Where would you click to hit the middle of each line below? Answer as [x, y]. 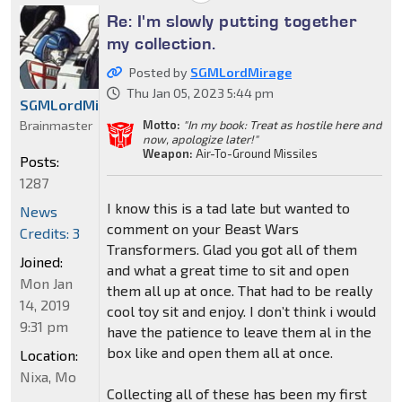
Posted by [159, 73]
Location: [49, 354]
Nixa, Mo [48, 376]
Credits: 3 [50, 232]
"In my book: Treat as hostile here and [282, 125]
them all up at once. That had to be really [239, 291]
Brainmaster [56, 125]
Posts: [39, 161]
